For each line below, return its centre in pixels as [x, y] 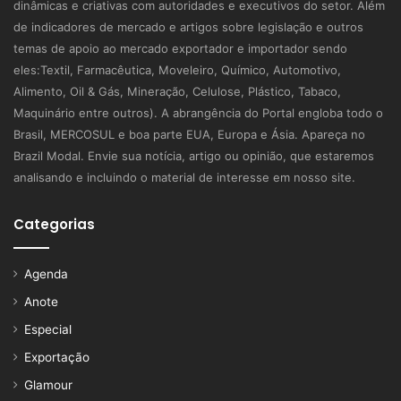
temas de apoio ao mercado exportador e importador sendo [180, 48]
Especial [48, 329]
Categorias [54, 224]
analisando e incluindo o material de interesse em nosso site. [184, 177]
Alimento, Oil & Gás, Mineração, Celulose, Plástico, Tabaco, [177, 91]
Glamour [48, 384]
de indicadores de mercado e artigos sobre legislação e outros [188, 26]
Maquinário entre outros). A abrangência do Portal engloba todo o [198, 112]
